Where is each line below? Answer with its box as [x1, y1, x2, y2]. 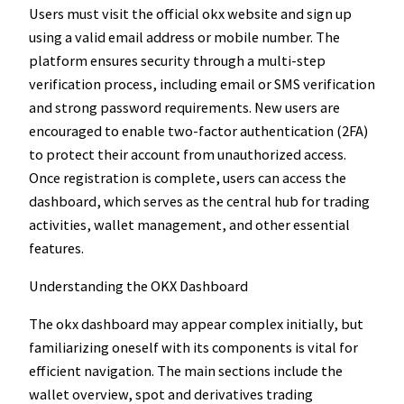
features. [29, 238, 84, 257]
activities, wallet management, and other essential [29, 215, 350, 234]
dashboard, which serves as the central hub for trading [29, 191, 370, 210]
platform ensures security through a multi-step [29, 50, 326, 69]
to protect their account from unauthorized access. [29, 144, 346, 163]
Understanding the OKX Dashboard [29, 276, 248, 295]
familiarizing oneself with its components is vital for [29, 338, 358, 357]
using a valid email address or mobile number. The [29, 27, 340, 46]
